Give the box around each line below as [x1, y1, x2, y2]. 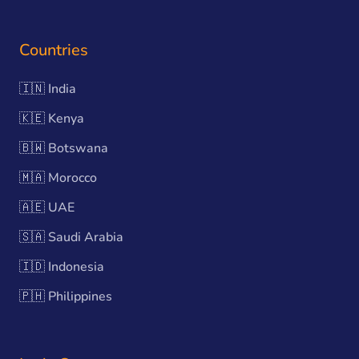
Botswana [48, 139, 108, 157]
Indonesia [48, 258, 104, 276]
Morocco [48, 169, 97, 187]
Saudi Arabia [48, 228, 123, 246]
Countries [19, 39, 88, 61]
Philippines [48, 288, 112, 305]
